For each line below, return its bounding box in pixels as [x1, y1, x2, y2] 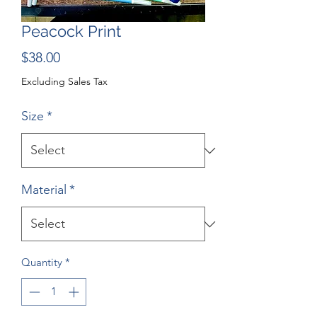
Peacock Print [21, 22, 121, 40]
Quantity [21, 255, 62, 269]
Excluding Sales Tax [21, 75, 108, 88]
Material [21, 182, 67, 197]
